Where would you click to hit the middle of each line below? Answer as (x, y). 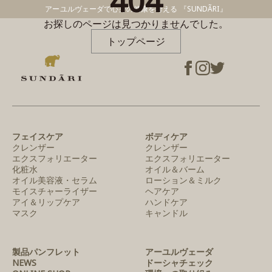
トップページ (136, 41)
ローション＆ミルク (183, 180)
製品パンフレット (46, 252)
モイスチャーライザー (55, 191)
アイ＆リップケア (46, 202)
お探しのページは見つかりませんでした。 (136, 23)
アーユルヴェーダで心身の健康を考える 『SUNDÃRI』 (136, 9)
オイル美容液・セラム (55, 180)
